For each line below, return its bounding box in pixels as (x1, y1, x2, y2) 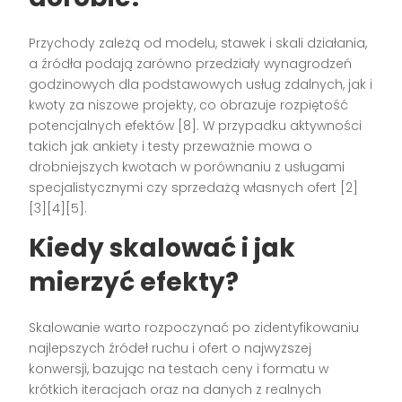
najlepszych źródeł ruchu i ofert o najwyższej (29, 338, 312, 357)
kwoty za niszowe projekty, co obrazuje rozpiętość (29, 95, 349, 114)
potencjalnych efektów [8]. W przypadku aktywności (29, 116, 363, 135)
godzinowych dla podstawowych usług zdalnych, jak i (29, 74, 373, 93)
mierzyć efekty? (29, 264, 240, 300)
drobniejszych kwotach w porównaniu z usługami (29, 157, 345, 176)
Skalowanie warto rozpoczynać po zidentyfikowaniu (29, 318, 360, 336)
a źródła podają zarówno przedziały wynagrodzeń (29, 54, 353, 73)
